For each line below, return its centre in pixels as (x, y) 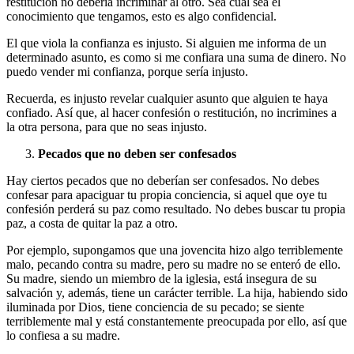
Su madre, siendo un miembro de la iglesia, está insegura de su (162, 279)
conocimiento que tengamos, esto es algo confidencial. (141, 17)
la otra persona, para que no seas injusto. (107, 127)
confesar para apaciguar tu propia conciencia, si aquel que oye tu (167, 195)
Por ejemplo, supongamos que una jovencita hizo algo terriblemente (175, 250)
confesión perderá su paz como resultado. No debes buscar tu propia (176, 209)
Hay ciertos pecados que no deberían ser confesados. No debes (163, 181)
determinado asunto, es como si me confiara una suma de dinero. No (176, 58)
